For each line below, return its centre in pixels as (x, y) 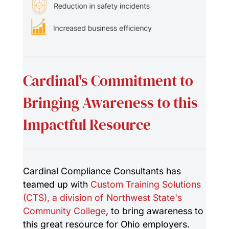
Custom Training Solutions (145, 185)
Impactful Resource (87, 125)
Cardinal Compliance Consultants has (102, 171)
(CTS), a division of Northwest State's (102, 198)
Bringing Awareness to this (110, 103)
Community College (64, 211)
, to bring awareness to (154, 211)
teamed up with (56, 185)
